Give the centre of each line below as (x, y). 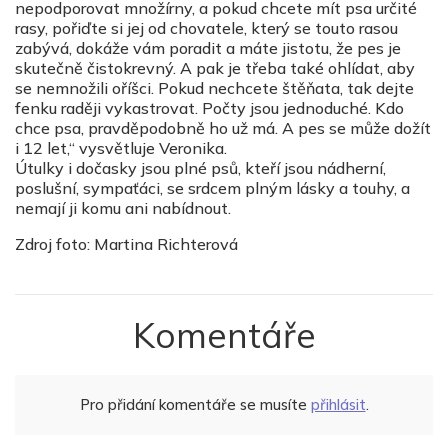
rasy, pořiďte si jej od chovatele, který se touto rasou (206, 28)
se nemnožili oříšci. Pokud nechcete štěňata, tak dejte (214, 88)
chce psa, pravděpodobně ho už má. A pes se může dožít (223, 128)
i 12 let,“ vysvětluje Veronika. (121, 148)
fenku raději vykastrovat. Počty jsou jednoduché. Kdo (209, 108)
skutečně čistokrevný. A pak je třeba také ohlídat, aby (215, 68)
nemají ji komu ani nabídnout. (123, 208)
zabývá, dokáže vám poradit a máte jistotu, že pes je (208, 48)
